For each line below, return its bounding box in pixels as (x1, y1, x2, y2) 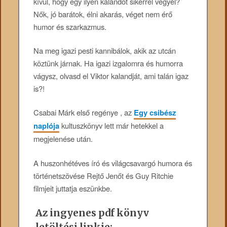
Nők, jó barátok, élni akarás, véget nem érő (33, 8, 173, 19)
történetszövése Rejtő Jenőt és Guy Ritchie (33, 170, 174, 181)
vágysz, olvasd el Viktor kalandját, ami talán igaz (33, 70, 189, 82)
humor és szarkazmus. (33, 21, 107, 32)
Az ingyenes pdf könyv (35, 206, 149, 219)
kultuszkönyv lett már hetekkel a (59, 120, 164, 131)
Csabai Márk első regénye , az (33, 107, 134, 118)
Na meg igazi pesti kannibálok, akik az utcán (33, 45, 176, 56)
